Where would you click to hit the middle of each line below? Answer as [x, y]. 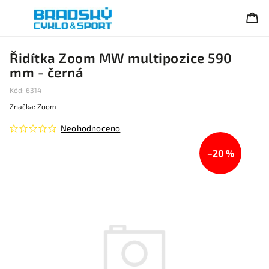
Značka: [23, 106]
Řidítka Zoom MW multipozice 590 [121, 58]
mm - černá [47, 72]
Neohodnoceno [91, 128]
